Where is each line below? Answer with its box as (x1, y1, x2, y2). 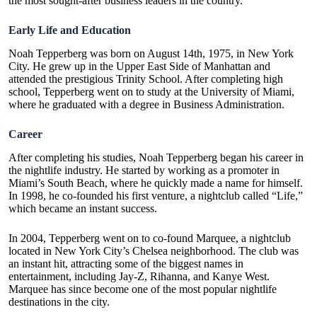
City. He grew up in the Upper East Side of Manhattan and (8, 59, 270, 72)
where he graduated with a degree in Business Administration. (8, 98, 284, 110)
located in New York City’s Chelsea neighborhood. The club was (8, 244, 299, 257)
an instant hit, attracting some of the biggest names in (8, 257, 243, 270)
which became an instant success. (8, 202, 157, 214)
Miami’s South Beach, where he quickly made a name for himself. (8, 176, 303, 189)
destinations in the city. (8, 295, 110, 308)
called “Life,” (240, 189, 303, 202)
